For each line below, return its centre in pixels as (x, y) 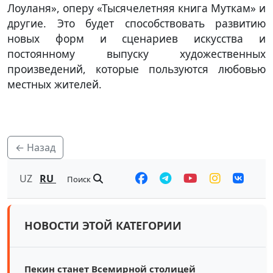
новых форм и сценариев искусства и (136, 38)
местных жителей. (56, 84)
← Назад (35, 147)
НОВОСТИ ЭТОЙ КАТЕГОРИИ (103, 225)
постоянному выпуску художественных (136, 53)
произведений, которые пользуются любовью (136, 69)
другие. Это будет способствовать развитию (136, 23)
